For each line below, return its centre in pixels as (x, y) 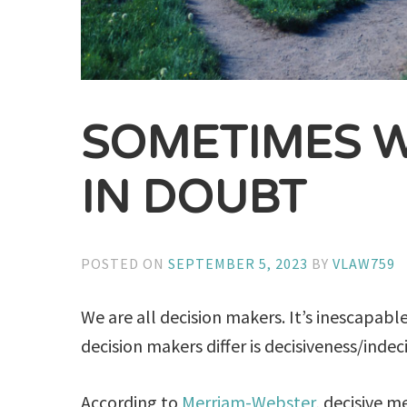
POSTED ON (125, 263)
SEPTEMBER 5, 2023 (238, 263)
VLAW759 (364, 263)
